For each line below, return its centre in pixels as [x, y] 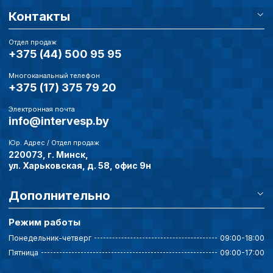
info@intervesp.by [59, 121]
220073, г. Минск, [48, 154]
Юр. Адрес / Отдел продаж [54, 142]
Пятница [23, 252]
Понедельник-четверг [50, 238]
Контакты [39, 16]
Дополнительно [59, 195]
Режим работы [44, 222]
